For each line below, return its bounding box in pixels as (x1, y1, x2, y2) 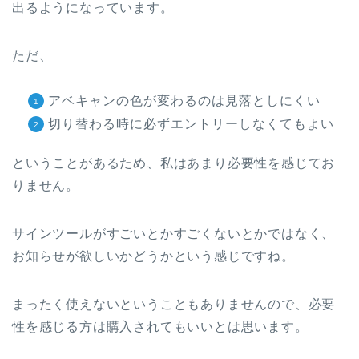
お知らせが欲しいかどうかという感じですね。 (12, 248, 295, 263)
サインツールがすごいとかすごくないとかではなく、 (12, 226, 336, 240)
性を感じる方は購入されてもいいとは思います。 (12, 319, 309, 333)
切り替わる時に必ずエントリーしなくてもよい (48, 116, 334, 131)
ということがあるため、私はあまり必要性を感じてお (12, 155, 336, 170)
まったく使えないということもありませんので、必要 (12, 296, 336, 311)
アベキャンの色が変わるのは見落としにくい (48, 93, 321, 107)
